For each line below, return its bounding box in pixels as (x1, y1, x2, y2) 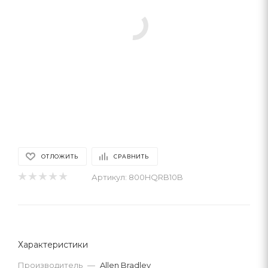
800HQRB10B (129, 172, 183, 182)
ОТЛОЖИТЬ (41, 153, 78, 160)
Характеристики (18, 239, 88, 250)
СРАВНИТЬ (114, 153, 149, 160)
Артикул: (92, 172, 127, 182)
